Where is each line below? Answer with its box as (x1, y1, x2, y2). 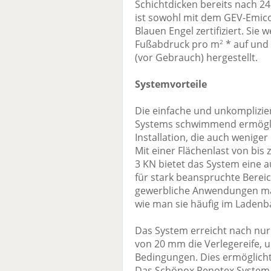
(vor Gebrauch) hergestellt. (135, 51, 258, 65)
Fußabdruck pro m (135, 38, 220, 51)
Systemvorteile (135, 77, 207, 91)
